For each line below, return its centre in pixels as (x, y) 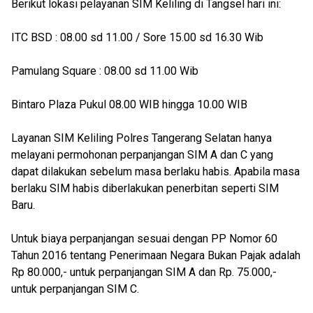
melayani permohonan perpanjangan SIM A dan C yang (142, 155)
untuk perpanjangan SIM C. (75, 289)
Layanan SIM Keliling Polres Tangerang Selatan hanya (141, 138)
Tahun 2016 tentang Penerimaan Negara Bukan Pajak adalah (156, 255)
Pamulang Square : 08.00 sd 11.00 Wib (105, 71)
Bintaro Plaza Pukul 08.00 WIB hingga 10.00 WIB (129, 104)
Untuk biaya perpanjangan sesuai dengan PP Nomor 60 (144, 239)
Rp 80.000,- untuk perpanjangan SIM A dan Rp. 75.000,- (144, 272)
